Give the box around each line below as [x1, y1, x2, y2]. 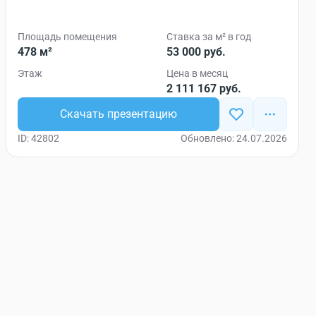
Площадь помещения [18, 31, 117, 42]
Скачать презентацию [60, 107, 177, 121]
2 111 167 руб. [166, 82, 241, 95]
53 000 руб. [166, 45, 226, 59]
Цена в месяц [166, 68, 228, 79]
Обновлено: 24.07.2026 [181, 133, 287, 144]
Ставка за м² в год [166, 31, 251, 42]
